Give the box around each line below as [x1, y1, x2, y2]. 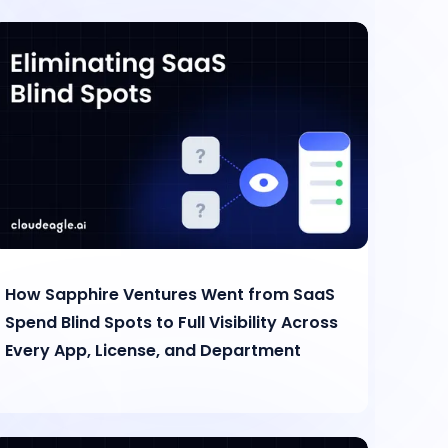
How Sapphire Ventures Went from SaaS [5, 283, 336, 307]
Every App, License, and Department [5, 339, 302, 363]
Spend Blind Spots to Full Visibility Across [5, 311, 339, 335]
